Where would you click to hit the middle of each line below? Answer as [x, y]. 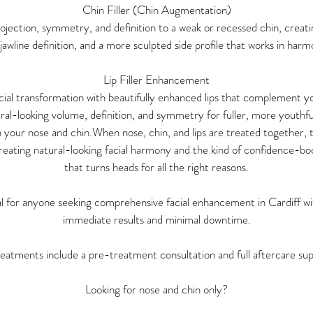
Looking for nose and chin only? [156, 289]
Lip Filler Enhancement [156, 79]
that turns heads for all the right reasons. [156, 167]
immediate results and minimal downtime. [156, 219]
